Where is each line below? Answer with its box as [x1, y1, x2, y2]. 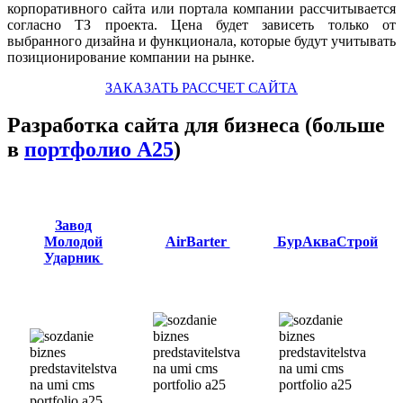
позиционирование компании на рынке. [7, 49, 255, 65]
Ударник [43, 249, 103, 265]
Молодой [44, 233, 103, 249]
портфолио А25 [24, 138, 174, 162]
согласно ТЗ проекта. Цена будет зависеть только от [7, 16, 396, 32]
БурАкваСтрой [273, 233, 378, 249]
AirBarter [165, 233, 230, 249]
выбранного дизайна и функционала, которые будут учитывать [7, 32, 396, 49]
